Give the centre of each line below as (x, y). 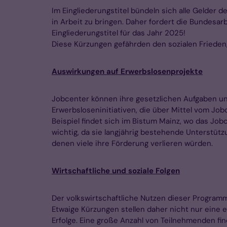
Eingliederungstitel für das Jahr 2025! (120, 33)
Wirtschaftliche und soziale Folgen (116, 171)
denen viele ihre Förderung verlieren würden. (132, 144)
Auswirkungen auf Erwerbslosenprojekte (127, 72)
